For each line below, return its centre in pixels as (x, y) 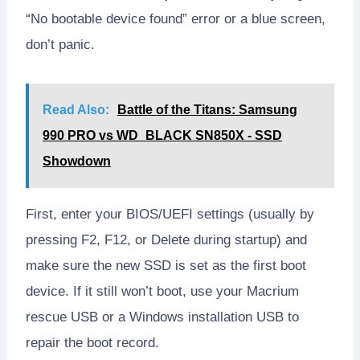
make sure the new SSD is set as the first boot (166, 265)
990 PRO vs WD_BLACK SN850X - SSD (162, 135)
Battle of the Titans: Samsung (207, 109)
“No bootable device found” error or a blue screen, (176, 18)
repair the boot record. (92, 342)
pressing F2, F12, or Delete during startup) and (166, 239)
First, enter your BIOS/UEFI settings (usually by (170, 214)
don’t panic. (60, 44)
